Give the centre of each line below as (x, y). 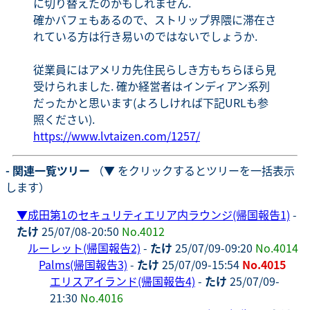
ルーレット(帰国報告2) (84, 247)
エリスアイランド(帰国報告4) (122, 281)
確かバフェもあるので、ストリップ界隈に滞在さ (155, 19)
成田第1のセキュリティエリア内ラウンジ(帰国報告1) (159, 214)
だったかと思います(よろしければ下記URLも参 (151, 102)
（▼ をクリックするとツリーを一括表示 (192, 170)
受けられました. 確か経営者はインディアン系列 (152, 85)
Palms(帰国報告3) (83, 264)
